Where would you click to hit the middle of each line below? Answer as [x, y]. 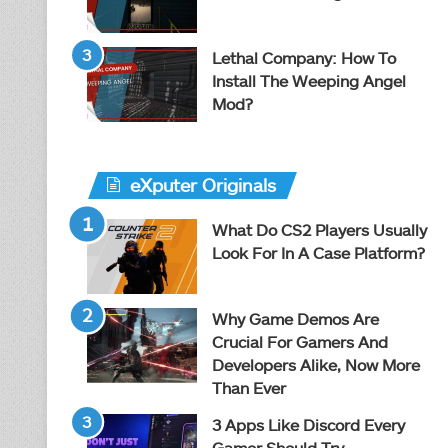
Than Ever [249, 387]
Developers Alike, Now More [316, 364]
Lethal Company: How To [304, 57]
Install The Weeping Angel [309, 80]
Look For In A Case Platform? [318, 252]
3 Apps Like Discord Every [308, 424]
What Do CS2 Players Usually [319, 229]
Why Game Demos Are [295, 318]
